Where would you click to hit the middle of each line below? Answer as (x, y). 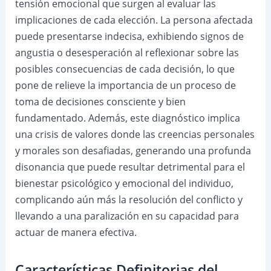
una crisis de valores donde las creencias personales (135, 135)
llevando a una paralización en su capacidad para (127, 216)
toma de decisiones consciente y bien (100, 102)
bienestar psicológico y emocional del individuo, (124, 184)
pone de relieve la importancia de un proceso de (125, 86)
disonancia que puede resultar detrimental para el (130, 167)
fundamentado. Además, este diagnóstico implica (127, 118)
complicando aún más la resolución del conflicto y (129, 200)
